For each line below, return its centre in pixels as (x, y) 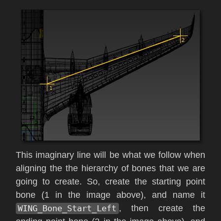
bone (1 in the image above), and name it (110, 195)
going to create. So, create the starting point (110, 182)
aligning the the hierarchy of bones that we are (110, 168)
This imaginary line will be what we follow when (110, 155)
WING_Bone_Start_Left (67, 208)
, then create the (162, 208)
